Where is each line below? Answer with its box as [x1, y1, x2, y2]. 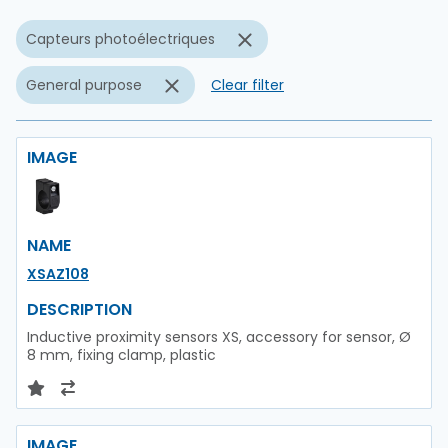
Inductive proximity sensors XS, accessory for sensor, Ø [27, 327, 411, 347]
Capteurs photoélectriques [26, 29, 215, 49]
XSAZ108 [27, 264, 89, 284]
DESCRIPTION [27, 298, 132, 321]
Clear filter [211, 75, 284, 95]
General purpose [26, 75, 142, 95]
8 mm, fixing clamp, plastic [27, 345, 216, 365]
